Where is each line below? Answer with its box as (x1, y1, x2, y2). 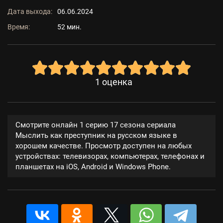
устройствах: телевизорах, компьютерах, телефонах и (15, 152, 205, 161)
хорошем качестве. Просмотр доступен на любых (15, 141, 192, 150)
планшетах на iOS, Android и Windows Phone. (15, 162, 171, 171)
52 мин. (57, 23, 82, 31)
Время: (7, 23, 30, 31)
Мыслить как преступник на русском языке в (15, 131, 177, 140)
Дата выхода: (7, 7, 52, 15)
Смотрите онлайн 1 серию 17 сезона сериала (15, 120, 176, 129)
